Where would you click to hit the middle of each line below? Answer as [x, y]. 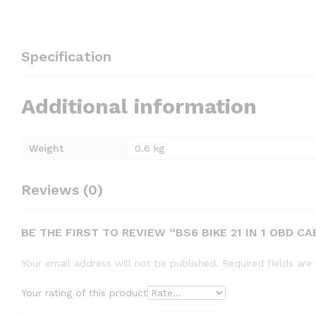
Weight [46, 148]
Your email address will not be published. [120, 263]
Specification [66, 56]
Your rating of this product [84, 292]
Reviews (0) [62, 189]
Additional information [139, 106]
